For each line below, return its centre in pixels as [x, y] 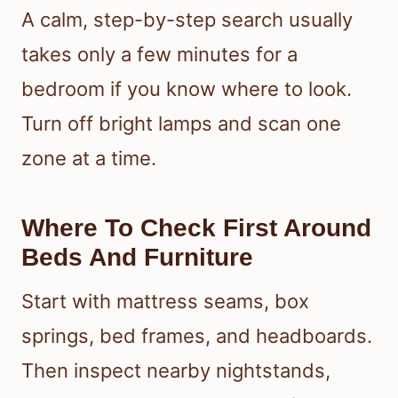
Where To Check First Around [196, 228]
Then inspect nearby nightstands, [176, 371]
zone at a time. [89, 159]
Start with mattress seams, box [165, 302]
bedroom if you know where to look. [187, 89]
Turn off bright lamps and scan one [181, 124]
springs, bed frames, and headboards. [197, 336]
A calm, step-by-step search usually [187, 20]
